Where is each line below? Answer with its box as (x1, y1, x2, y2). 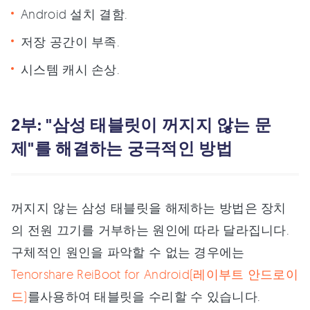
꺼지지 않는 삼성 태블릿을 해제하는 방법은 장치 (11, 200, 286, 215)
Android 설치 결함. (21, 6, 128, 21)
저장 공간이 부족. (21, 34, 120, 49)
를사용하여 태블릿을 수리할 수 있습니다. (27, 289, 261, 304)
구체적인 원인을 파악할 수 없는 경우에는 (11, 244, 245, 259)
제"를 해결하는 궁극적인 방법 (11, 137, 232, 160)
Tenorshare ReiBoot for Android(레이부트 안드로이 (11, 266, 299, 282)
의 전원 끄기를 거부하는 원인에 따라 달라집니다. (11, 222, 290, 237)
